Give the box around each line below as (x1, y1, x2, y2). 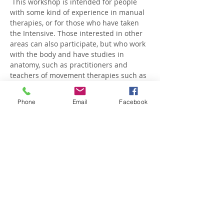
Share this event (10, 171, 84, 184)
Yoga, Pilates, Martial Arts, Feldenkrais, (10, 81, 139, 90)
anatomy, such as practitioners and (10, 60, 129, 69)
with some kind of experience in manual (10, 7, 146, 17)
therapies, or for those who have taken (10, 18, 141, 27)
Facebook (119, 97, 147, 105)
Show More (10, 118, 47, 127)
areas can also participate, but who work (10, 39, 147, 48)
